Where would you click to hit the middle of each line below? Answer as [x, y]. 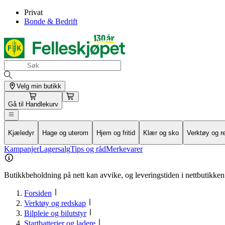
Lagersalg [55, 149]
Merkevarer [124, 149]
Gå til [17, 104]
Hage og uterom [65, 133]
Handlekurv [42, 104]
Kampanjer [22, 149]
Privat [33, 12]
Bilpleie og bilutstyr [55, 213]
